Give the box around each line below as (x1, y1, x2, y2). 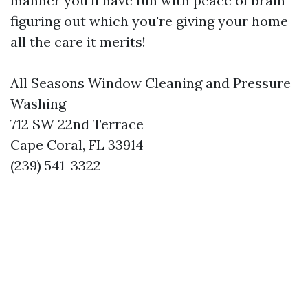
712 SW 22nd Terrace (10, 115, 144, 133)
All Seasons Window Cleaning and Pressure (10, 74, 291, 91)
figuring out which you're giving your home (10, 12, 288, 30)
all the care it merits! (10, 33, 146, 50)
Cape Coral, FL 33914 (10, 136, 144, 153)
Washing (10, 95, 66, 112)
